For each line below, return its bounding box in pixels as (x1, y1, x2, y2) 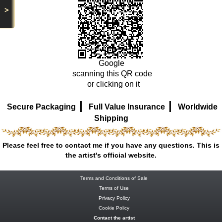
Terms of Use (99, 185, 129, 191)
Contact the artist (93, 215, 135, 221)
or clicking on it (85, 79, 140, 88)
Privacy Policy (98, 195, 130, 201)
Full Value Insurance (89, 102, 165, 111)
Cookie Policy (99, 205, 129, 211)
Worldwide (178, 102, 218, 111)
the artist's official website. (65, 151, 157, 159)
